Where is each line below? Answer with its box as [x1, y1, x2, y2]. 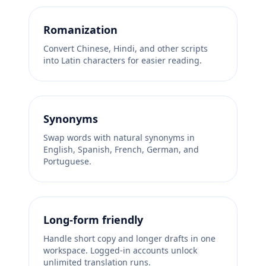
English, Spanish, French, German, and [43, 144, 199, 156]
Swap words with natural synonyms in [43, 132, 195, 144]
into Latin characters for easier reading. [43, 55, 202, 66]
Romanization [43, 23, 118, 37]
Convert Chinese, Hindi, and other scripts [43, 43, 208, 55]
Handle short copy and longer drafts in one [43, 233, 216, 245]
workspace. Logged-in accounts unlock [43, 245, 197, 256]
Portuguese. [43, 156, 91, 167]
